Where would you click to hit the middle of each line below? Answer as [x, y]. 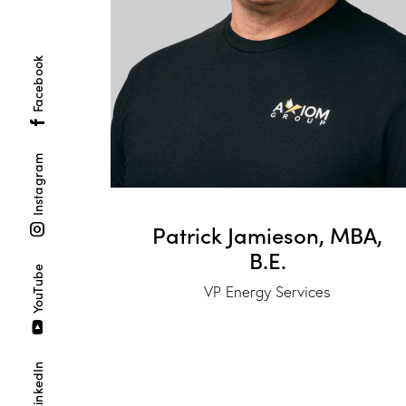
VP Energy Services [268, 292]
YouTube [37, 289]
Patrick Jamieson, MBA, [268, 235]
